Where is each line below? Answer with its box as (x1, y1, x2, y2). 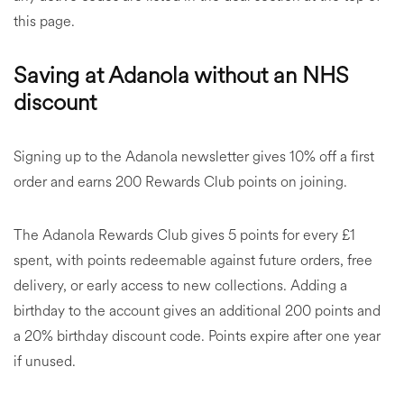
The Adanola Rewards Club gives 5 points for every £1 (14, 225, 355, 245)
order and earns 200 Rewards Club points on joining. (14, 171, 347, 192)
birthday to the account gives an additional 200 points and (14, 300, 381, 321)
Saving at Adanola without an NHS (14, 60, 349, 91)
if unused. (14, 351, 76, 372)
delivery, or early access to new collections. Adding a (14, 275, 347, 296)
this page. (14, 11, 75, 32)
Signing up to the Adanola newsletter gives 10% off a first (14, 146, 374, 167)
